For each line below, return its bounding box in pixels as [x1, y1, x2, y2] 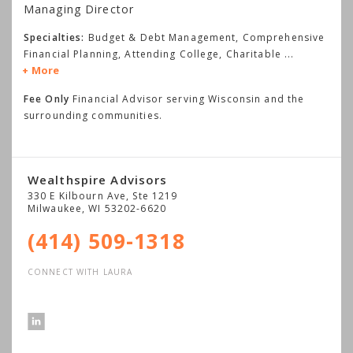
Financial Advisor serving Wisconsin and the [69, 92, 305, 106]
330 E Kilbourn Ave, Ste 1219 [28, 189, 178, 203]
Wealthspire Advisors [28, 172, 168, 188]
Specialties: [24, 31, 85, 44]
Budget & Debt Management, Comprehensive [87, 31, 325, 44]
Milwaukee [28, 202, 83, 215]
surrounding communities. [24, 109, 162, 122]
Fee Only [24, 92, 69, 106]
